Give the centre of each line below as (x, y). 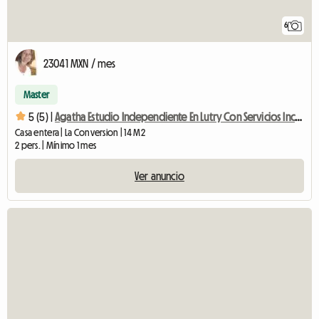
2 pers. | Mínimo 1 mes (56, 145)
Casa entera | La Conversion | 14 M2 (80, 132)
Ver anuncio (159, 176)
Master (36, 94)
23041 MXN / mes (80, 63)
